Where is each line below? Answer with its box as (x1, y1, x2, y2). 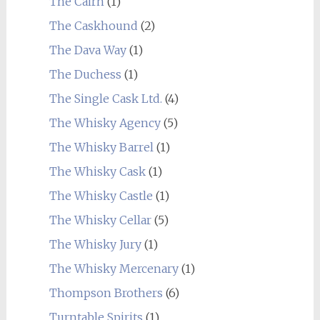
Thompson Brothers (49, 285, 163, 300)
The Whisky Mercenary (49, 261, 179, 276)
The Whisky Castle (49, 188, 153, 203)
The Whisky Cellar (49, 212, 151, 227)
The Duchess (49, 66, 121, 81)
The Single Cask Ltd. (49, 91, 162, 106)
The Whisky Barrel (49, 139, 154, 154)
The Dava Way (49, 42, 126, 57)
